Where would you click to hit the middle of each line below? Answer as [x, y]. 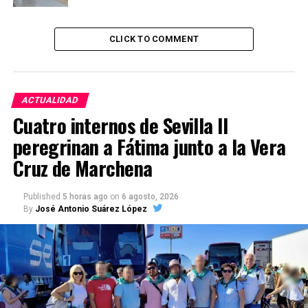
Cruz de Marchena [82, 168]
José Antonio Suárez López [91, 209]
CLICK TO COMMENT [154, 39]
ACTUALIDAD [50, 100]
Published [42, 197]
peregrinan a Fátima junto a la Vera [149, 147]
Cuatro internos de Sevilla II [120, 125]
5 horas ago [85, 197]
